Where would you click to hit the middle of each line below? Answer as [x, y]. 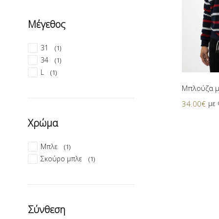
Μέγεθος [47, 24]
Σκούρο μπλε [61, 159]
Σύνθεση [47, 209]
